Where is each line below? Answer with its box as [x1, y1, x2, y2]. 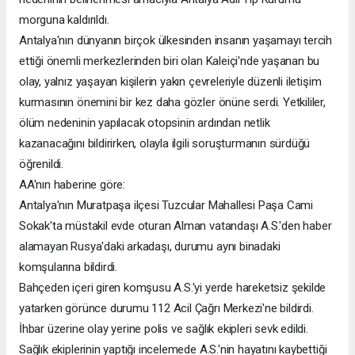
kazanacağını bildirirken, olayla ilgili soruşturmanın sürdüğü [19, 136, 311, 151]
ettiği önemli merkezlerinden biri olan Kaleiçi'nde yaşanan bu [19, 53, 320, 68]
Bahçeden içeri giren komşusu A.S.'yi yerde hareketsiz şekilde [19, 280, 326, 295]
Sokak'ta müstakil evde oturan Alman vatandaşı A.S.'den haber [19, 218, 332, 233]
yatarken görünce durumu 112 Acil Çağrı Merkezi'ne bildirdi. [19, 300, 314, 315]
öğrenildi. [19, 156, 64, 171]
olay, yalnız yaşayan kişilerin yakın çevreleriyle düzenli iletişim [19, 74, 322, 89]
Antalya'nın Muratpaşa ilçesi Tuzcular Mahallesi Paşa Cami [19, 197, 314, 212]
